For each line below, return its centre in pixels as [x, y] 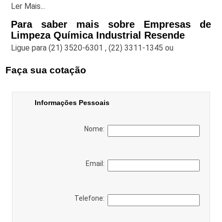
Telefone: [91, 198]
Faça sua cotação [46, 70]
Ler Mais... [28, 6]
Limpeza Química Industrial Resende [100, 35]
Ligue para [30, 48]
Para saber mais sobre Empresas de [111, 24]
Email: [97, 163]
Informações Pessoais [72, 102]
